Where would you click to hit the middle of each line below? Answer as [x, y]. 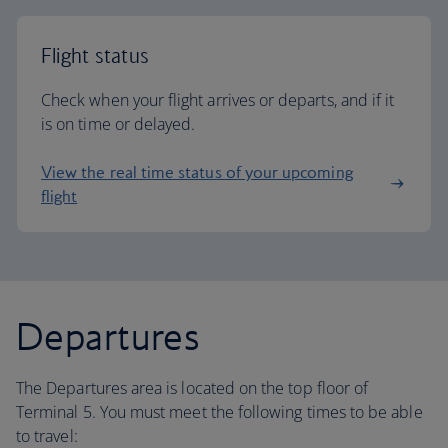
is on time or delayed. [120, 124]
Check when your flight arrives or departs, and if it [218, 100]
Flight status [95, 55]
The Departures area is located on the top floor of [192, 388]
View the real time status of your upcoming [197, 172]
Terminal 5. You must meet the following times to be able [219, 412]
